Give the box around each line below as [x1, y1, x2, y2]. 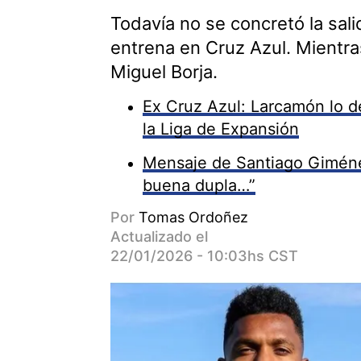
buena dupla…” [143, 176, 255, 195]
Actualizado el [110, 228, 208, 245]
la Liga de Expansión [143, 119, 299, 139]
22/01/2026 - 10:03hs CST [110, 247, 298, 264]
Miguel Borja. [110, 61, 218, 82]
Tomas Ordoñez [139, 209, 248, 226]
